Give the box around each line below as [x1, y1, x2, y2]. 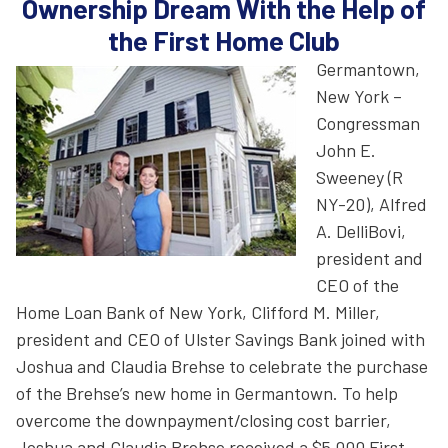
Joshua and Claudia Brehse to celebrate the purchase [16, 355, 428, 377]
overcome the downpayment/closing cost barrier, [16, 409, 391, 431]
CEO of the [316, 274, 399, 296]
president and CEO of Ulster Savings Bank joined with [16, 328, 425, 350]
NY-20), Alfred [316, 193, 427, 215]
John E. [316, 139, 376, 161]
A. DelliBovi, [316, 220, 406, 242]
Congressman [316, 112, 420, 134]
